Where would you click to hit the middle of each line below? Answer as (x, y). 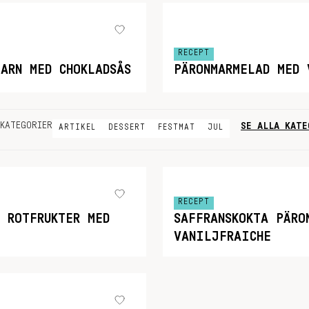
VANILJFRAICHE (222, 237)
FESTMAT (177, 127)
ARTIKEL (77, 127)
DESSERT (127, 127)
